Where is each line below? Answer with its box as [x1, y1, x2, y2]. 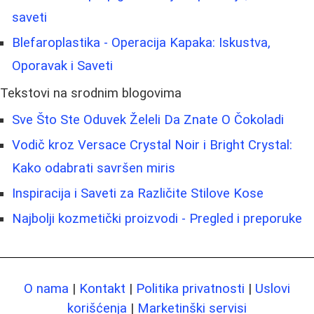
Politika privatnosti [136, 280, 245, 296]
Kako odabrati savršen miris [12, 160, 175, 176]
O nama [24, 280, 69, 296]
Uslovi [255, 280, 290, 296]
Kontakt [79, 280, 125, 296]
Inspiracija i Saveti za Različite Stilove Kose [12, 185, 264, 201]
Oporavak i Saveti [12, 57, 113, 74]
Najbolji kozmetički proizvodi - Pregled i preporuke [12, 210, 302, 226]
